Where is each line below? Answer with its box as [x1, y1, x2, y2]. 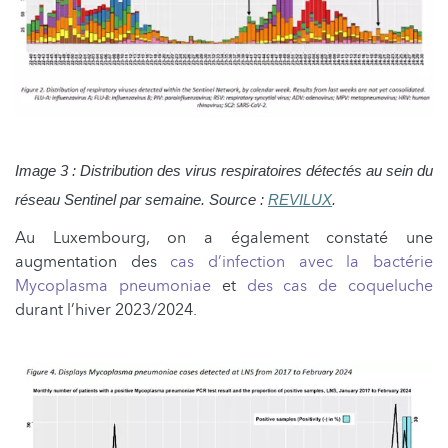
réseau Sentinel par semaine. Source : [15, 191, 268, 208]
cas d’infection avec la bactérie [170, 250, 434, 273]
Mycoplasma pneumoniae [15, 274, 211, 297]
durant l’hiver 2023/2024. [15, 298, 197, 321]
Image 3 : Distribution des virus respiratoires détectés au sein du [15, 162, 433, 179]
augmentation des [15, 250, 171, 273]
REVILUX [268, 191, 332, 208]
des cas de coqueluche [246, 274, 434, 297]
